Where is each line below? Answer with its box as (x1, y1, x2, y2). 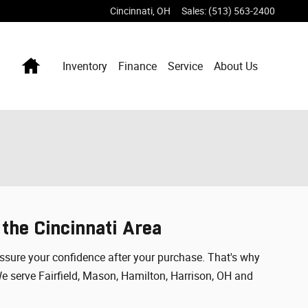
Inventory (63, 59, 107, 73)
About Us (214, 59, 258, 73)
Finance (118, 59, 157, 73)
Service (168, 59, 203, 73)
